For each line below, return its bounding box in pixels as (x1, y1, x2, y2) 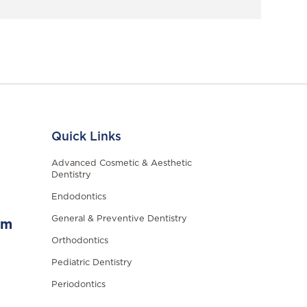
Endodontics (51, 192, 106, 201)
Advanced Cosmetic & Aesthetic (51, 158, 192, 168)
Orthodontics (51, 236, 108, 245)
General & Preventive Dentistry (51, 214, 187, 223)
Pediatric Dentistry (51, 258, 132, 267)
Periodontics (51, 280, 106, 289)
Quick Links (51, 130, 121, 143)
